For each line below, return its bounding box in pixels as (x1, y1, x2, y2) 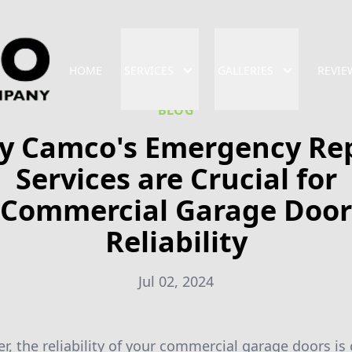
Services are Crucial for (15, 159, 337, 198)
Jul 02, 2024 (138, 272, 214, 291)
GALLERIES (218, 63, 273, 78)
